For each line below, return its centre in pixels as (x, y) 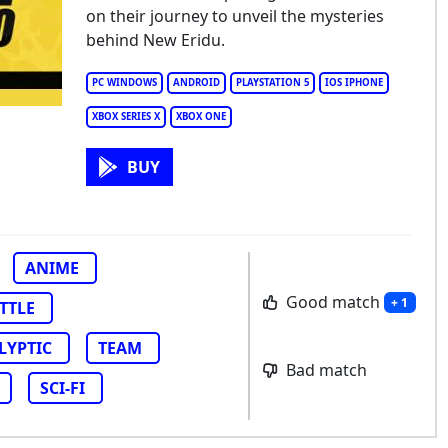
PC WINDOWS (124, 82)
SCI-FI (62, 388)
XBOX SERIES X (125, 116)
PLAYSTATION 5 (272, 82)
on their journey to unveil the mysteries (234, 16)
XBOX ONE (200, 116)
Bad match (324, 370)
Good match (332, 301)
